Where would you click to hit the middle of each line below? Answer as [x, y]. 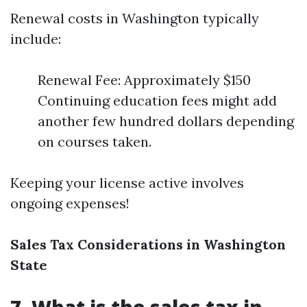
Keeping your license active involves [127, 183]
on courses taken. [95, 142]
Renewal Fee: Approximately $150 [144, 80]
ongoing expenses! [70, 203]
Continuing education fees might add [157, 100]
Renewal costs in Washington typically [135, 18]
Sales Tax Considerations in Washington [148, 244]
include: [36, 39]
